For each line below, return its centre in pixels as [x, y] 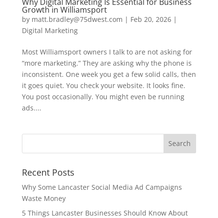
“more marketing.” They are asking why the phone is [107, 63]
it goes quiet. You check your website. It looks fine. [103, 85]
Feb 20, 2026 [151, 19]
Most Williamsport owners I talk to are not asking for [107, 52]
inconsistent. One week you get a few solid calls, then [109, 74]
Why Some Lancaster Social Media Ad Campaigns [102, 187]
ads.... [31, 108]
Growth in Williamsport [64, 9]
